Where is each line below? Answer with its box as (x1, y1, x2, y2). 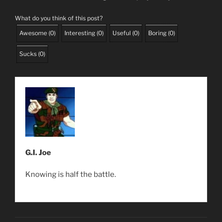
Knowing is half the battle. (25, 170, 116, 179)
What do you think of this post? (15, 14, 103, 22)
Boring (148, 29, 166, 37)
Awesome (19, 29, 47, 37)
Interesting (64, 29, 95, 37)
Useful (112, 29, 131, 37)
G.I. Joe (25, 148, 51, 158)
